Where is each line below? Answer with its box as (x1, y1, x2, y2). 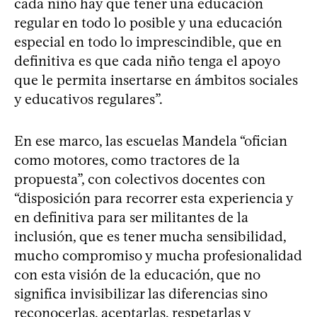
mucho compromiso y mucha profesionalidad (14, 246, 302, 264)
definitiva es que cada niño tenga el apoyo (14, 52, 280, 69)
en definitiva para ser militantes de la (14, 208, 248, 226)
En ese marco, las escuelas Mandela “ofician (14, 132, 287, 149)
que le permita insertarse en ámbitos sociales (14, 71, 298, 88)
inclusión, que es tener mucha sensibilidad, (14, 227, 286, 245)
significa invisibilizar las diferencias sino (14, 284, 267, 302)
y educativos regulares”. (14, 90, 163, 108)
